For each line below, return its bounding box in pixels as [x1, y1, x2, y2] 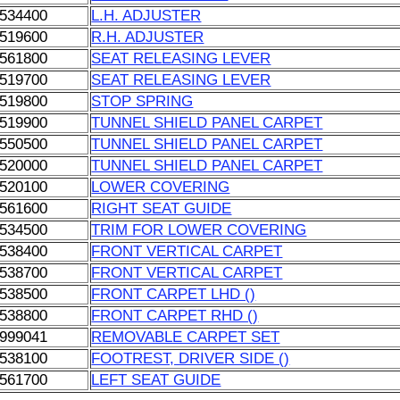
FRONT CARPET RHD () [91, 307, 259, 324]
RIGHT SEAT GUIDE [91, 200, 232, 217]
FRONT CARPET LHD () [91, 286, 256, 303]
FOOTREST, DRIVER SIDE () [91, 350, 290, 367]
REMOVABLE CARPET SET [91, 329, 280, 346]
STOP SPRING [91, 93, 194, 110]
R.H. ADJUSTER [91, 29, 204, 46]
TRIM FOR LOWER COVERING [91, 221, 307, 238]
